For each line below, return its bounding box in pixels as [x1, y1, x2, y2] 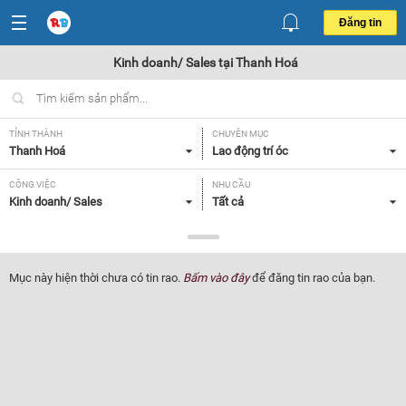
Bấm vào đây [183, 271, 249, 285]
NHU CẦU [212, 179, 250, 189]
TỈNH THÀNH [9, 129, 63, 139]
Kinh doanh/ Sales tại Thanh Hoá [112, 55, 298, 70]
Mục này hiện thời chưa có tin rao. [9, 271, 183, 285]
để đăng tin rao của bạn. [249, 271, 375, 285]
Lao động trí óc [212, 144, 288, 158]
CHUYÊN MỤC [212, 129, 269, 139]
